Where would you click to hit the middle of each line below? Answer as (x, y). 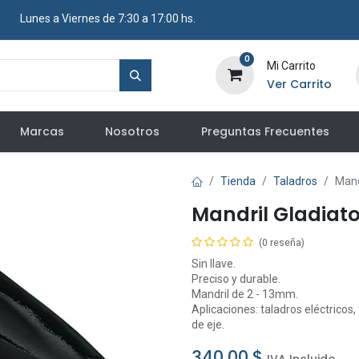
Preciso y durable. (236, 279)
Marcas (42, 131)
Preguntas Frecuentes (265, 131)
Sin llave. (214, 264)
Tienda (238, 181)
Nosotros (133, 131)
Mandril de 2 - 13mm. (245, 294)
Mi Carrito (291, 66)
